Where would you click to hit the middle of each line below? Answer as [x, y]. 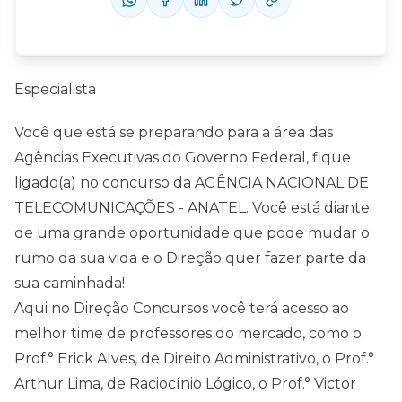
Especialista [55, 89]
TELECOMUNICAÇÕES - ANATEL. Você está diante [192, 208]
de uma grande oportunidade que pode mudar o [192, 233]
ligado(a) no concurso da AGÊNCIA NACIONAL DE [192, 183]
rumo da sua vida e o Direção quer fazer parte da [190, 258]
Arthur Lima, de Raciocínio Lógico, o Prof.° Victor [185, 384]
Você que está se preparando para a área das [174, 132]
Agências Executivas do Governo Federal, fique [183, 157]
